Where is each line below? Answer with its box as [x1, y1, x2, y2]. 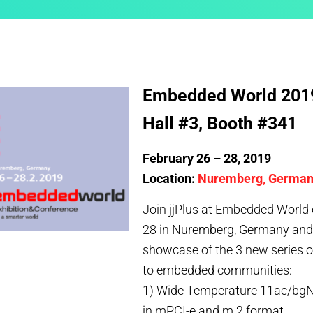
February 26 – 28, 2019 [143, 151, 271, 166]
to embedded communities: [143, 263, 292, 277]
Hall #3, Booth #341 [143, 113, 297, 133]
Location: [143, 171, 198, 186]
